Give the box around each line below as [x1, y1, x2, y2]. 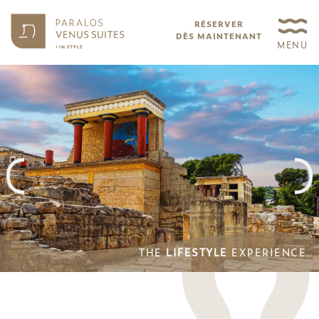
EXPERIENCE [227, 244, 307, 259]
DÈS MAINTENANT [176, 30, 262, 41]
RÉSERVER [194, 18, 244, 29]
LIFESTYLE [166, 244, 228, 259]
